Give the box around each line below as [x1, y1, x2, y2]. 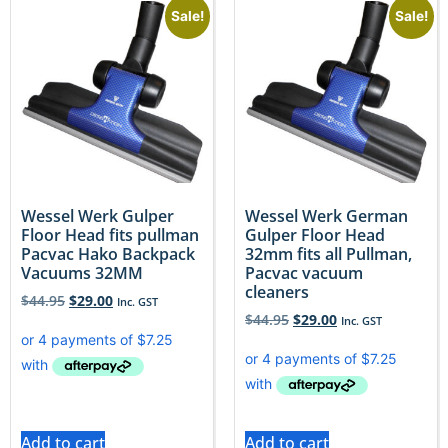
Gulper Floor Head [245, 224, 385, 247]
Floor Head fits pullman [21, 224, 199, 247]
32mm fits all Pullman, [245, 243, 412, 266]
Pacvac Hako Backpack [21, 243, 195, 266]
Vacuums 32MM [21, 262, 143, 285]
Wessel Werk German [245, 205, 408, 228]
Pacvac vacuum [245, 262, 363, 285]
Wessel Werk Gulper [21, 205, 174, 228]
